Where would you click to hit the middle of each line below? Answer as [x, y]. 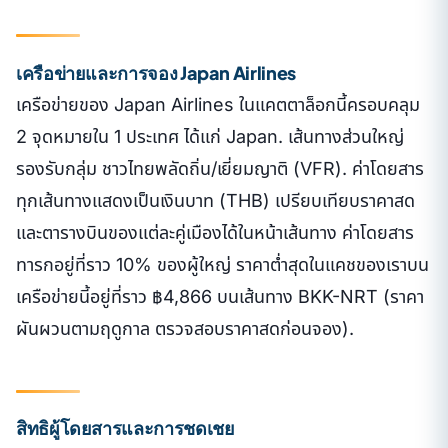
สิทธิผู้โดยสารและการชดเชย [125, 427]
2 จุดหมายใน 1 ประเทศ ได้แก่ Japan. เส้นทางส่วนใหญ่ [210, 136]
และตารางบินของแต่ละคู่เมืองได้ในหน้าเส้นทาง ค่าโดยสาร [215, 232]
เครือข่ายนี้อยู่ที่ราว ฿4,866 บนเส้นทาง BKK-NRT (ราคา [220, 296]
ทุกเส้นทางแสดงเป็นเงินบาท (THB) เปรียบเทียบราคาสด [215, 200]
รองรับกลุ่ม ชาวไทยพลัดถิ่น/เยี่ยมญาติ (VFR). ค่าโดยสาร [220, 168]
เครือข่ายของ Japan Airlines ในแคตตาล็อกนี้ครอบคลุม [218, 104]
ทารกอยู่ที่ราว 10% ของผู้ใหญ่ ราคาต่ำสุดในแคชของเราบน [222, 264]
